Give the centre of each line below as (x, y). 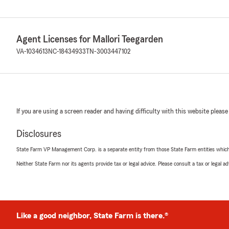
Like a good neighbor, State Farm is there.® (92, 216)
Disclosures (39, 134)
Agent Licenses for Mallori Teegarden (90, 39)
